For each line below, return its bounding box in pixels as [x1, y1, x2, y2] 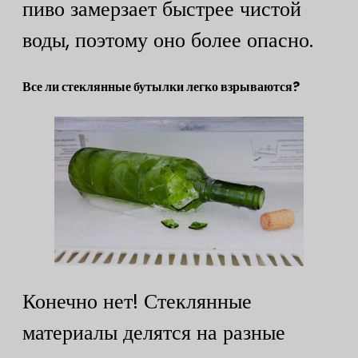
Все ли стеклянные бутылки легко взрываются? [22, 77, 300, 96]
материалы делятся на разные [22, 318, 285, 348]
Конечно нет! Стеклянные [22, 287, 252, 316]
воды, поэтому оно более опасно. [22, 25, 313, 54]
